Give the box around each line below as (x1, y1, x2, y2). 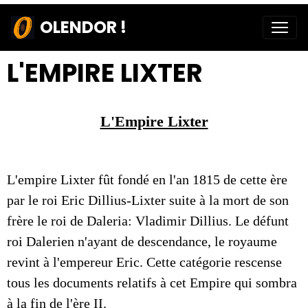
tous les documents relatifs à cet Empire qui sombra (7, 275, 297, 290)
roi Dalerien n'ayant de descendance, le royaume (7, 234, 277, 249)
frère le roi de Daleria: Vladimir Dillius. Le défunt (7, 213, 289, 228)
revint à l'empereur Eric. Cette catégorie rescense (7, 254, 282, 269)
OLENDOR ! (40, 16, 126, 38)
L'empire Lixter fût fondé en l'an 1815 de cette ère (7, 172, 287, 187)
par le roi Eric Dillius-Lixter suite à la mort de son (7, 192, 289, 208)
